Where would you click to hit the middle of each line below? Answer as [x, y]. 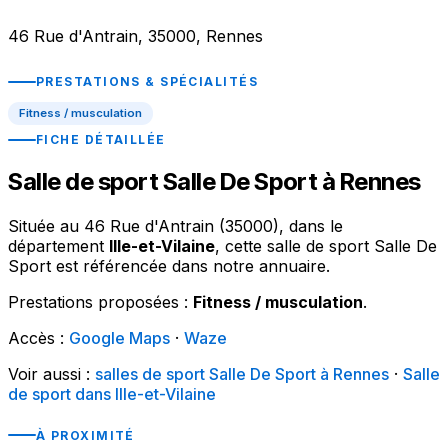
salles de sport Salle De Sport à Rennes [242, 374]
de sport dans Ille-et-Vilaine [112, 394]
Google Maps [119, 338]
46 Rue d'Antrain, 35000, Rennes [135, 36]
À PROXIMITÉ [85, 435]
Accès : [38, 338]
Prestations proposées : [100, 302]
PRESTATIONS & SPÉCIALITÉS [147, 82]
